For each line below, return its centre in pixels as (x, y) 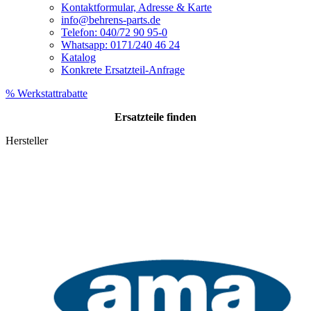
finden (182, 117)
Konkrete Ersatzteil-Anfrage (123, 70)
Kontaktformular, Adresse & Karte (136, 7)
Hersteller (27, 141)
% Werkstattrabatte (47, 93)
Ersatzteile (141, 117)
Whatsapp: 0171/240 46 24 (120, 45)
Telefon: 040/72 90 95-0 (114, 32)
